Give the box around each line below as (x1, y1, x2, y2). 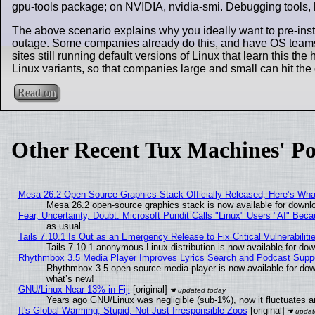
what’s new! (46, 274, 94, 285)
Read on (18, 86, 56, 98)
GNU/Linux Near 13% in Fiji (18, 284, 130, 295)
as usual (46, 221, 81, 232)
